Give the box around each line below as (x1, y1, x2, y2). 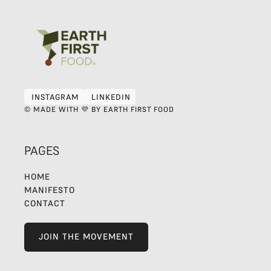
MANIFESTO (24, 184, 75, 196)
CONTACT (24, 198, 65, 209)
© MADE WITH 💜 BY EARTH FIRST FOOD (24, 105, 174, 114)
